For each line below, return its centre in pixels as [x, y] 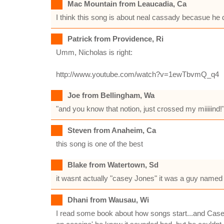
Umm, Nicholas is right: [94, 52]
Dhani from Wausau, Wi [108, 200]
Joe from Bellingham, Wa [111, 95]
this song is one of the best [99, 144]
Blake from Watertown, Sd [113, 165]
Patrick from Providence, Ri [115, 39]
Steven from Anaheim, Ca [112, 130]
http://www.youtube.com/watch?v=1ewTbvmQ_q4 [137, 74]
